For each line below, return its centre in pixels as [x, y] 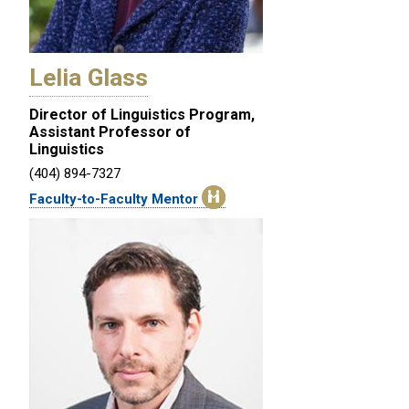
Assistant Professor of [110, 132]
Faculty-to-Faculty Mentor [115, 199]
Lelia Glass [89, 78]
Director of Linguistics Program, [142, 115]
